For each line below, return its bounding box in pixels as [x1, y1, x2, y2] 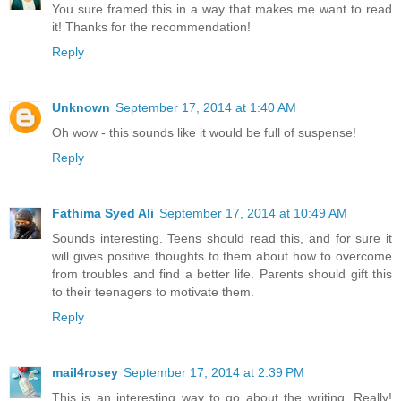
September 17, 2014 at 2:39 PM [124, 364, 304, 380]
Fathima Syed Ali [52, 205, 154, 220]
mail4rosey [52, 364, 118, 380]
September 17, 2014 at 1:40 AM [115, 99, 296, 115]
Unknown [52, 99, 110, 115]
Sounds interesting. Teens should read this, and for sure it [52, 230, 392, 245]
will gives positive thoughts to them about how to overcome [52, 248, 392, 263]
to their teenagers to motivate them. [52, 284, 254, 299]
